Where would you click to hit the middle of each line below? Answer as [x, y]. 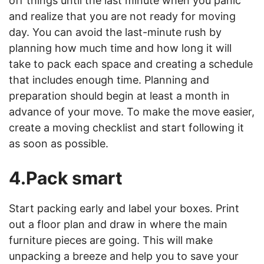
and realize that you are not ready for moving [122, 16]
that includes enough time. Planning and [109, 80]
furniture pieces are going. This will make [111, 240]
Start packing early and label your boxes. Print [124, 208]
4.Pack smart [66, 178]
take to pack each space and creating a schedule [131, 64]
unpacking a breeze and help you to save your [124, 256]
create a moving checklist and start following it [126, 128]
